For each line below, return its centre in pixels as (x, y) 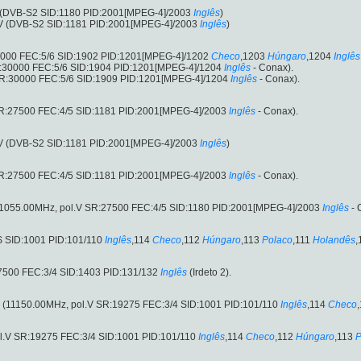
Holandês (334, 241)
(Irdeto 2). (209, 273)
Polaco (277, 241)
